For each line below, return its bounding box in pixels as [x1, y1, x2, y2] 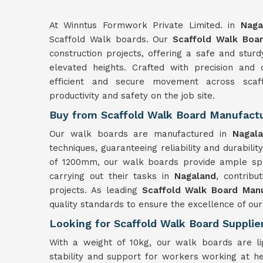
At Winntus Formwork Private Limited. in [49, 20, 241, 31]
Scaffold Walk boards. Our [49, 34, 173, 45]
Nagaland [174, 171, 216, 181]
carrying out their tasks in [49, 171, 174, 181]
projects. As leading [49, 185, 142, 195]
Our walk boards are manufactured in [49, 129, 232, 139]
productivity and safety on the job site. [49, 90, 215, 101]
